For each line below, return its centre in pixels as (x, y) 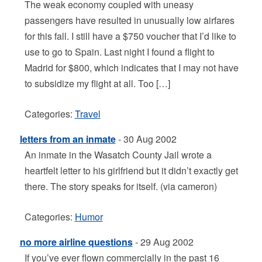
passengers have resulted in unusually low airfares (129, 20)
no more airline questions (76, 242)
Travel (87, 114)
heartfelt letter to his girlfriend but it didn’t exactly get (131, 170)
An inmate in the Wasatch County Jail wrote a (118, 155)
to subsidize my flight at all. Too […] (97, 83)
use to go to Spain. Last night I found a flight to (119, 52)
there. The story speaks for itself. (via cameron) (120, 186)
